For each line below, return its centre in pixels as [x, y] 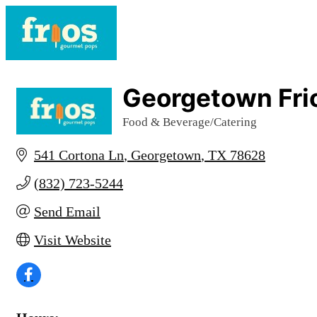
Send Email [67, 212]
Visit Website [73, 240]
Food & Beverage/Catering [190, 122]
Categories [150, 131]
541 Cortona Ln [79, 155]
